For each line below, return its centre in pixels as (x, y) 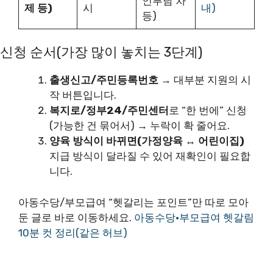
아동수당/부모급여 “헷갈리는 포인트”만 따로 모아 (133, 202)
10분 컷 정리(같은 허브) (73, 232)
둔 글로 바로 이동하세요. (76, 217)
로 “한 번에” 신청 (208, 110)
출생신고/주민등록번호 (104, 80)
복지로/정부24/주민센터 (109, 110)
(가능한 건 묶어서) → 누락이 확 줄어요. (140, 126)
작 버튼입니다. (83, 95)
